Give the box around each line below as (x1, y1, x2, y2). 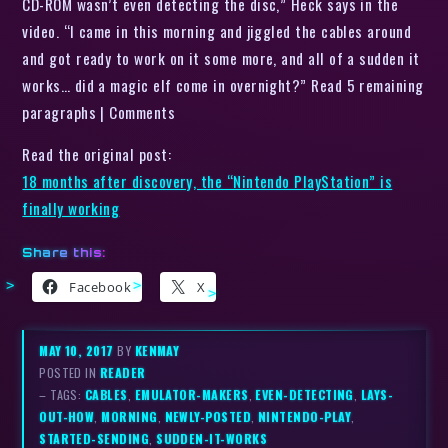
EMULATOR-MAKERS (134, 384, 249, 404)
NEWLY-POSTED (164, 406, 252, 426)
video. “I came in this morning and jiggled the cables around (22, 19, 412, 42)
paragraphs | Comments (22, 100, 176, 123)
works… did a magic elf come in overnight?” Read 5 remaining (22, 73, 424, 96)
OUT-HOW (39, 406, 95, 426)
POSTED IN (39, 362, 100, 382)
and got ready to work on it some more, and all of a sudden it (22, 46, 420, 69)
